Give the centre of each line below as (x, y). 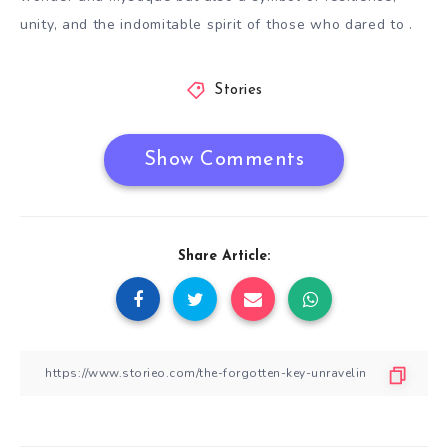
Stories (238, 90)
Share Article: (224, 256)
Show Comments (224, 159)
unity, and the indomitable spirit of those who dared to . (219, 25)
